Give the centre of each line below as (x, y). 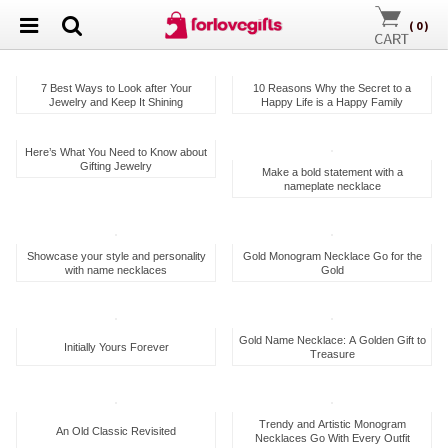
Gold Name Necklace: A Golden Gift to (332, 339)
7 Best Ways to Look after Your (116, 87)
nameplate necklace (332, 185)
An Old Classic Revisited (116, 430)
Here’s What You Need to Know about (116, 151)
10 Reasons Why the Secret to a (332, 87)
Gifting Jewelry (116, 165)
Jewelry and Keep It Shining (116, 101)
